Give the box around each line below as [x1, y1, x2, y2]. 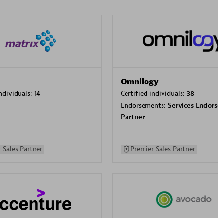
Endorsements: [121, 101, 168, 109]
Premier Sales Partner [130, 145, 195, 153]
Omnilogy [121, 76, 159, 87]
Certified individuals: [121, 89, 187, 98]
